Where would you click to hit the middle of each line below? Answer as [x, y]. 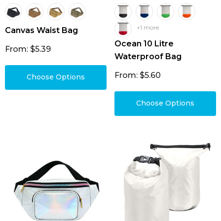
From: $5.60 [138, 75]
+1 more [148, 27]
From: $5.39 [28, 49]
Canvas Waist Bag [41, 30]
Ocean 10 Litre [144, 44]
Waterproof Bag [148, 56]
